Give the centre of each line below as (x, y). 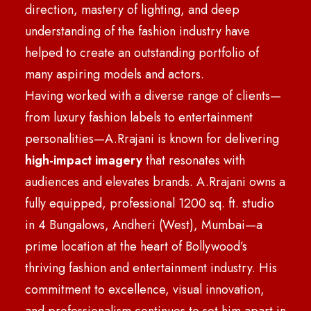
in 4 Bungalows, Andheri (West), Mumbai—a (144, 225)
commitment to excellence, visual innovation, (145, 289)
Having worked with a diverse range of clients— (153, 96)
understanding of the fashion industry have (137, 31)
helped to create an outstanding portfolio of (142, 53)
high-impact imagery (84, 160)
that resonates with (194, 160)
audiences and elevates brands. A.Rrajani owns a (155, 182)
